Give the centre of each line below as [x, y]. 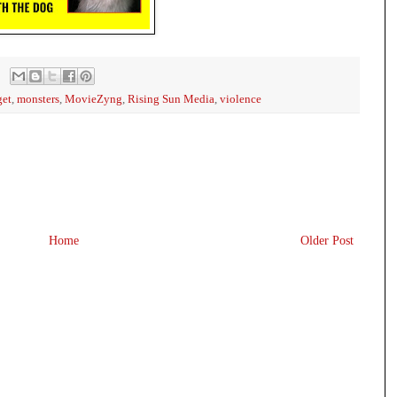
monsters [38, 99]
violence [241, 99]
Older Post [327, 240]
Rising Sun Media [171, 99]
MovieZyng [93, 99]
